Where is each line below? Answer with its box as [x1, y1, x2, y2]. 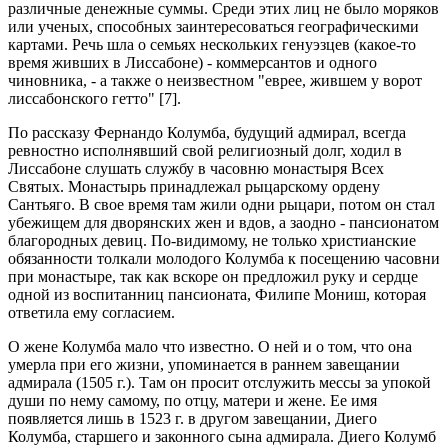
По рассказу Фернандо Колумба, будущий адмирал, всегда [8, 124, 406, 141]
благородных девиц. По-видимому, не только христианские [8, 232, 416, 249]
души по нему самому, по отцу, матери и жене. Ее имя [8, 392, 377, 409]
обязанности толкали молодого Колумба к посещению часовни [8, 250, 440, 267]
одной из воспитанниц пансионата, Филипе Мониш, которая [8, 286, 426, 303]
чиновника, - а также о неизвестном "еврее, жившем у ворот [8, 72, 422, 89]
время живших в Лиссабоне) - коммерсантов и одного [8, 54, 377, 71]
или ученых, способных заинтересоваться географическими [8, 18, 419, 35]
